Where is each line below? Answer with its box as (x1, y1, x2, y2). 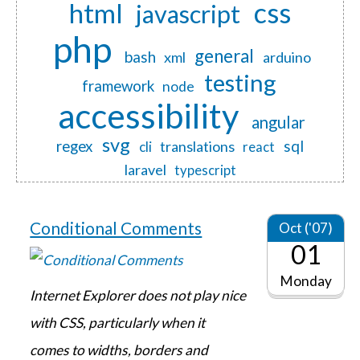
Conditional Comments (30, 218, 202, 239)
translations (160, 137, 235, 156)
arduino (263, 48, 312, 67)
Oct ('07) (279, 219, 333, 237)
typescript (174, 162, 236, 179)
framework (81, 76, 154, 95)
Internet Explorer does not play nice (30, 287, 247, 305)
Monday (280, 272, 332, 290)
